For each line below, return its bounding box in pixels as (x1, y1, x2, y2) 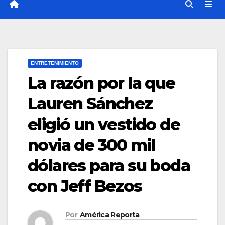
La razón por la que (28, 73, 175, 93)
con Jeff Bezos (28, 176, 142, 196)
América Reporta (79, 210, 140, 220)
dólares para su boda (28, 156, 190, 176)
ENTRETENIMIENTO (31, 60, 79, 66)
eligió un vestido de (28, 115, 180, 135)
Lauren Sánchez (28, 94, 153, 114)
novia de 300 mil (28, 135, 155, 155)
